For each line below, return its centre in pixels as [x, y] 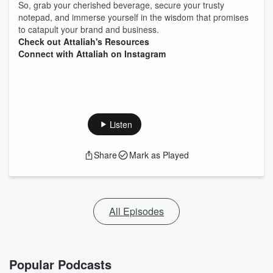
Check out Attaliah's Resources [84, 41]
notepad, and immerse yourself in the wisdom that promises [133, 17]
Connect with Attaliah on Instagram [92, 54]
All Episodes [136, 211]
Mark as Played [159, 155]
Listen [121, 124]
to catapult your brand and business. [89, 29]
